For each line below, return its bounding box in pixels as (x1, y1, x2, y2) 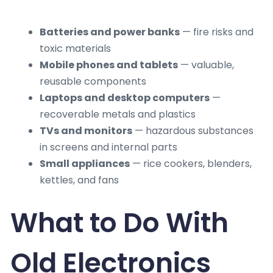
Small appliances (40, 157, 130, 171)
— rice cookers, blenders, (130, 157, 252, 171)
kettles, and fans (40, 173, 119, 188)
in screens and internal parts (40, 140, 177, 155)
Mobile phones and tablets (40, 58, 178, 73)
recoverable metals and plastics (40, 107, 196, 122)
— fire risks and (180, 25, 253, 40)
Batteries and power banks (40, 25, 180, 40)
